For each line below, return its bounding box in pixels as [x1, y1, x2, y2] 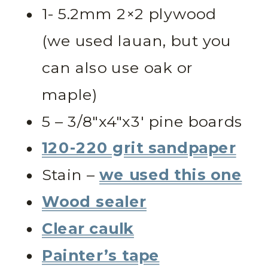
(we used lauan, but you [42, 32, 232, 51]
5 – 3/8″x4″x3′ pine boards [42, 112, 243, 132]
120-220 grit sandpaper [42, 139, 236, 158]
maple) [42, 86, 98, 105]
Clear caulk [42, 220, 134, 239]
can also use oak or [42, 59, 193, 78]
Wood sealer [42, 193, 147, 212]
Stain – [42, 166, 100, 185]
